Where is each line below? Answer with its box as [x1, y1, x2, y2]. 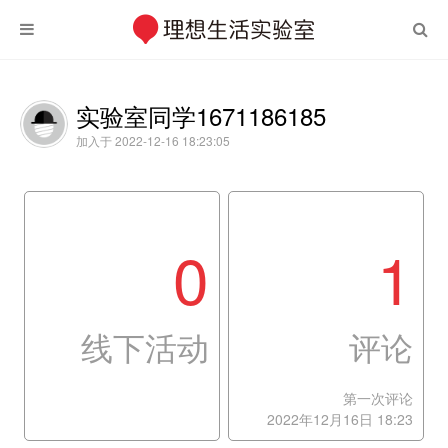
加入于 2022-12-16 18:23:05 [76, 132, 230, 149]
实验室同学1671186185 [76, 98, 326, 133]
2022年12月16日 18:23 [266, 409, 413, 429]
